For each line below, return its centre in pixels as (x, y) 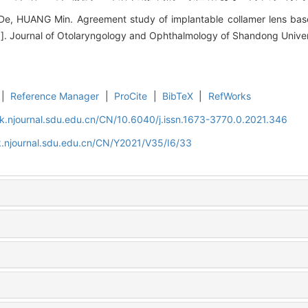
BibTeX (178, 96)
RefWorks (229, 96)
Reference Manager (55, 96)
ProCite (131, 96)
